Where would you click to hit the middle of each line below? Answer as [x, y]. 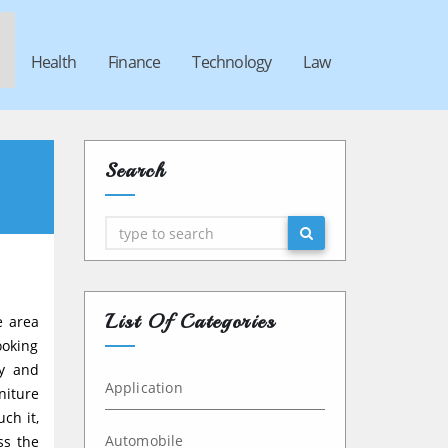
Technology [232, 61]
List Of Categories [190, 321]
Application [143, 387]
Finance [134, 61]
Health [53, 61]
